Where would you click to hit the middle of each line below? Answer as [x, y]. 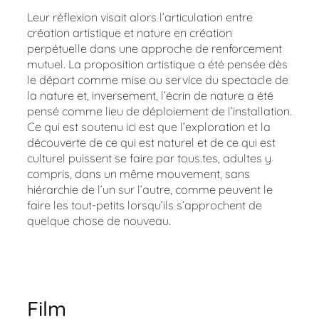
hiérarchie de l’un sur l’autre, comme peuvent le [150, 189]
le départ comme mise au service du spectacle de [158, 79]
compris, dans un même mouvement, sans [138, 173]
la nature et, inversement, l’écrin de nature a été [150, 95]
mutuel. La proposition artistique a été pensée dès [157, 64]
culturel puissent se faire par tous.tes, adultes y [149, 158]
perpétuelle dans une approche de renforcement [155, 48]
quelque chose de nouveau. [99, 220]
